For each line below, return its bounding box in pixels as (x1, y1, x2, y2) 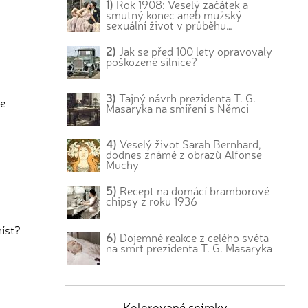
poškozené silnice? (106, 53, 198, 69)
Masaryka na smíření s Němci (106, 100, 250, 115)
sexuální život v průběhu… (106, 17, 233, 32)
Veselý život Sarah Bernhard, (117, 136, 262, 152)
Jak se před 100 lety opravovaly (116, 43, 273, 58)
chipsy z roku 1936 (106, 193, 198, 209)
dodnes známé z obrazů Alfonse (106, 146, 263, 162)
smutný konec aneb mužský (106, 7, 243, 22)
